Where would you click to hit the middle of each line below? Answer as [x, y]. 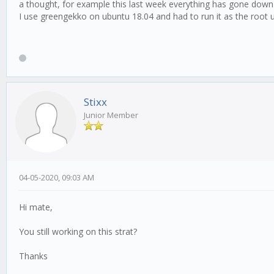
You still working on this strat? [78, 232]
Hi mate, [36, 207]
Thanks [33, 256]
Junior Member [111, 115]
